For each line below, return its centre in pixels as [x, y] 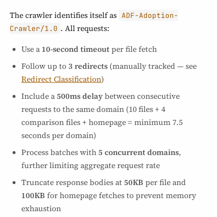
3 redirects [88, 66]
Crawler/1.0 [34, 28]
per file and [165, 182]
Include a [39, 96]
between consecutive [141, 96]
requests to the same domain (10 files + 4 [93, 109]
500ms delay [80, 96]
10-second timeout [76, 49]
